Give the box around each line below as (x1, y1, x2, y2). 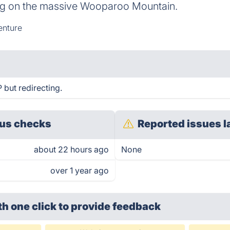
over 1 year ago (50, 165, 109, 176)
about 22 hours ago (34, 144, 109, 155)
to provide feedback (59, 200, 161, 213)
